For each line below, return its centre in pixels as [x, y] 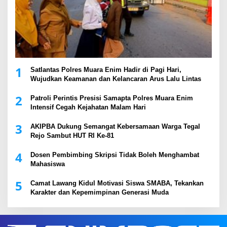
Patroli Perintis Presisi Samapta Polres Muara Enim [112, 98]
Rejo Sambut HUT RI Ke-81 [72, 136]
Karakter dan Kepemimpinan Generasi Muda [100, 193]
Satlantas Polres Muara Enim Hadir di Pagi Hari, [106, 70]
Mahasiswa [48, 164]
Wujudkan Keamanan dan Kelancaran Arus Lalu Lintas [116, 79]
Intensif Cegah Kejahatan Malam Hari [88, 107]
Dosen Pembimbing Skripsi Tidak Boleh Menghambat [115, 155]
